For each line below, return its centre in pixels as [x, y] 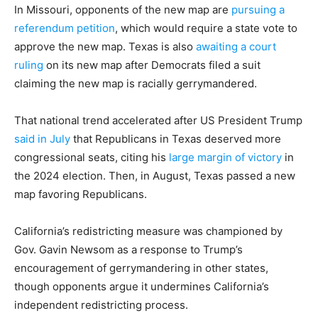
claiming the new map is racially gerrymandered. [136, 84]
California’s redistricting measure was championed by [148, 231]
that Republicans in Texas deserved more [176, 139]
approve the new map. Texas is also [105, 47]
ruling [29, 65]
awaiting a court [236, 47]
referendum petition [65, 28]
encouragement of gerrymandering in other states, [141, 268]
